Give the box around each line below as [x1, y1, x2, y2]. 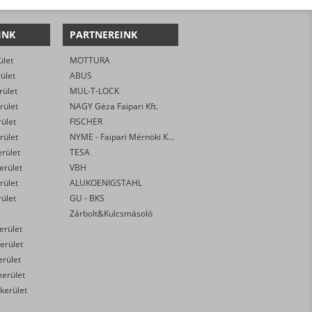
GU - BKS [70, 192, 105, 204]
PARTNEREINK [70, 27, 138, 41]
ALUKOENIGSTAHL [70, 176, 143, 189]
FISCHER [70, 115, 103, 127]
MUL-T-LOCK [70, 84, 120, 97]
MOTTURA [70, 54, 111, 66]
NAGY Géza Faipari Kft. [70, 100, 159, 112]
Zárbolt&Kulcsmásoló [70, 207, 153, 219]
